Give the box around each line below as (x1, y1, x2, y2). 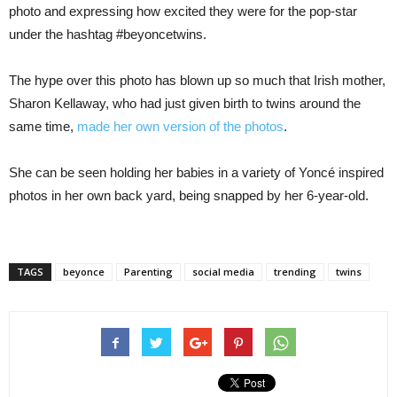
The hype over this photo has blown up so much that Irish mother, (9, 73, 385, 88)
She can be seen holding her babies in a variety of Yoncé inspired (9, 165, 384, 180)
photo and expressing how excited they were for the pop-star (9, 4, 357, 19)
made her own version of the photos (77, 119, 284, 134)
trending (274, 265, 316, 278)
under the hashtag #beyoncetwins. (9, 27, 206, 42)
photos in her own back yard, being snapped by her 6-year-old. (9, 188, 369, 203)
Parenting (124, 265, 173, 278)
